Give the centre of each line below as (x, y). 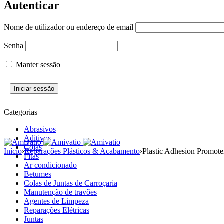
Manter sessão (37, 64)
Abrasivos (40, 129)
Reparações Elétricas (57, 210)
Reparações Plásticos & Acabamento (82, 151)
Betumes (38, 174)
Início (13, 151)
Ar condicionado (50, 165)
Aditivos (37, 138)
